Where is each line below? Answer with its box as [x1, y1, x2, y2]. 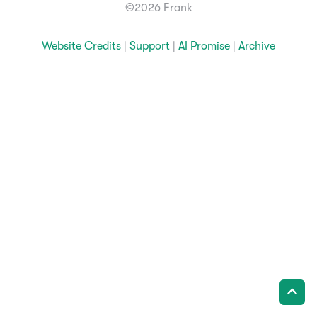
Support [129, 40, 170, 53]
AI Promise [178, 40, 230, 53]
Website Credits [42, 40, 121, 53]
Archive [238, 40, 275, 53]
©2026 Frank [125, 1, 192, 15]
